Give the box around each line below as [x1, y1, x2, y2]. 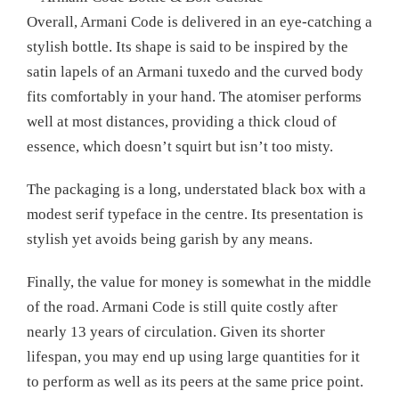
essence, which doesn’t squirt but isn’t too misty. [27, 137, 333, 155]
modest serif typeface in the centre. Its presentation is [27, 205, 363, 223]
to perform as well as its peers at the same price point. [27, 372, 363, 390]
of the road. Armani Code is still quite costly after [27, 297, 338, 315]
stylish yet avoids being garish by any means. [27, 230, 313, 248]
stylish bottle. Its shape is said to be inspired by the [27, 37, 348, 55]
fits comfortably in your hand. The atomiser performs [27, 87, 362, 105]
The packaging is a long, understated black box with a [27, 180, 366, 198]
